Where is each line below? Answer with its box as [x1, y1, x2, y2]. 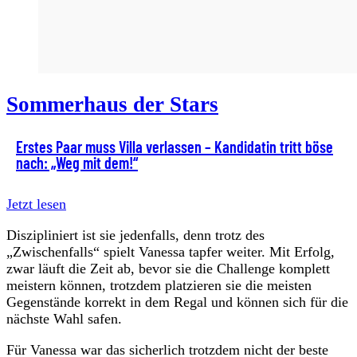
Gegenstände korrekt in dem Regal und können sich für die [6, 293, 348, 310]
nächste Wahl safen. [6, 310, 122, 327]
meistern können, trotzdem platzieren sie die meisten [6, 277, 312, 293]
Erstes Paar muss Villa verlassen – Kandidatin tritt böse [16, 136, 333, 156]
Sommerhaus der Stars [6, 92, 218, 117]
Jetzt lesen [6, 195, 66, 212]
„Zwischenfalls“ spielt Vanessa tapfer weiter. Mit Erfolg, [6, 243, 335, 260]
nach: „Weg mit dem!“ [16, 152, 138, 172]
